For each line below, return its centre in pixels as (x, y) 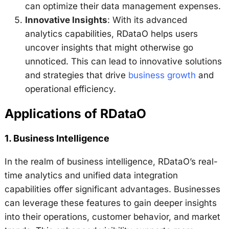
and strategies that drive (76, 75)
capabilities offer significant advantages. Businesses (112, 189)
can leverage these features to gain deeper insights (110, 203)
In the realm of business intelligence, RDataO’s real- (111, 162)
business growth (162, 75)
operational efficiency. (70, 89)
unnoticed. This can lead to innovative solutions (123, 61)
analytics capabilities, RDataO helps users (111, 33)
